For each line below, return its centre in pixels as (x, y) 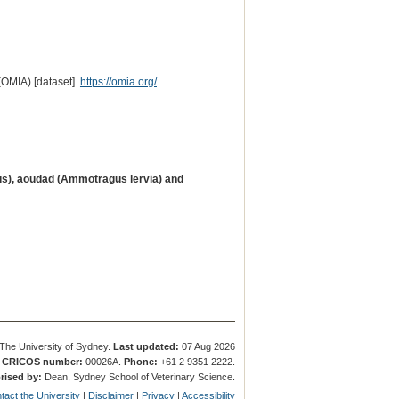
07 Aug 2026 (208, 346)
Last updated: (147, 346)
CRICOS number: (43, 362)
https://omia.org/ (118, 81)
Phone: (141, 362)
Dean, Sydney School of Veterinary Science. (139, 377)
